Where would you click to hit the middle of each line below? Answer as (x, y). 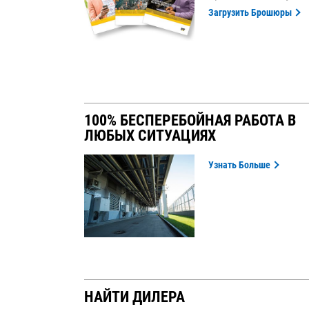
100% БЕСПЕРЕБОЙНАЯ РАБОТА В (190, 121)
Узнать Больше (239, 165)
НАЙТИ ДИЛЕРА (134, 297)
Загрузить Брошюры (250, 13)
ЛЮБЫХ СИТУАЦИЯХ (150, 136)
